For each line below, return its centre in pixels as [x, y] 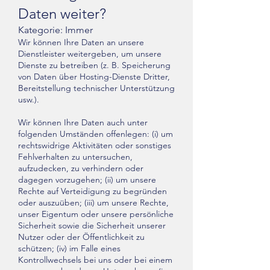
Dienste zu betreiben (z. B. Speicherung [94, 65]
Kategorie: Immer [55, 30]
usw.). [29, 99]
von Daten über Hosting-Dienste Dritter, [94, 77]
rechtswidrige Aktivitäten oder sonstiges [95, 145]
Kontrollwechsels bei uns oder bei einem [95, 260]
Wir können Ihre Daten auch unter [83, 122]
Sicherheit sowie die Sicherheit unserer [92, 225]
